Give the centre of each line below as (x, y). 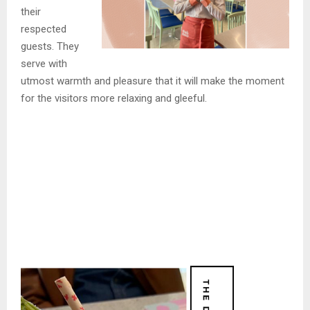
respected (44, 29)
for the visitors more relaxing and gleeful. (114, 99)
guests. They (50, 47)
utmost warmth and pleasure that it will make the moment (153, 81)
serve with (44, 64)
